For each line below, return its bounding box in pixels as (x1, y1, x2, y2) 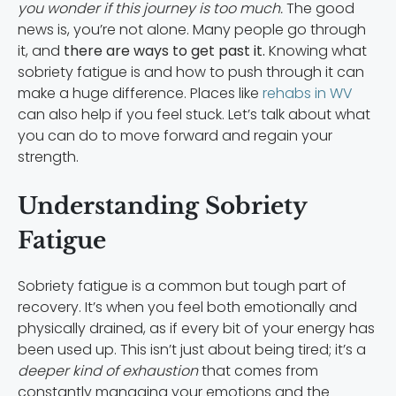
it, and (18, 41, 60, 61)
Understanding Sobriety (18, 192, 307, 220)
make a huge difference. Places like (18, 83, 263, 103)
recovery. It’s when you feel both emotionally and (18, 297, 357, 317)
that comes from (198, 361, 318, 381)
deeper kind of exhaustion (18, 361, 198, 381)
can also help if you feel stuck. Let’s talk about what (18, 104, 370, 125)
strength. (18, 147, 79, 167)
